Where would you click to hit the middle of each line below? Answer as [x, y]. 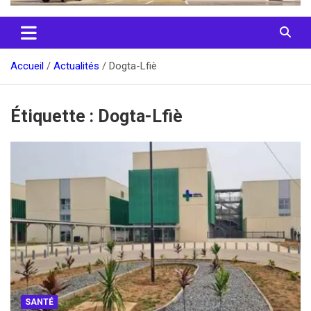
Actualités [76, 66]
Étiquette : [54, 117]
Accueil [27, 66]
